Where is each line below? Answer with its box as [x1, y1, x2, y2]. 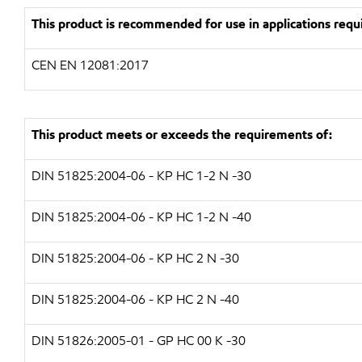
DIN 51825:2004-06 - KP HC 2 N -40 [32, 291, 239, 308]
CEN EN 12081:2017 [32, 57, 149, 74]
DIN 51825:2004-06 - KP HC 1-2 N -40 [32, 208, 251, 225]
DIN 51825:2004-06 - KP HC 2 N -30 [32, 250, 239, 267]
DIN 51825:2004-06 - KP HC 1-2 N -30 [32, 167, 251, 184]
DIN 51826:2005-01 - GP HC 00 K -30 [32, 332, 246, 349]
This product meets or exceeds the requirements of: [32, 126, 332, 143]
